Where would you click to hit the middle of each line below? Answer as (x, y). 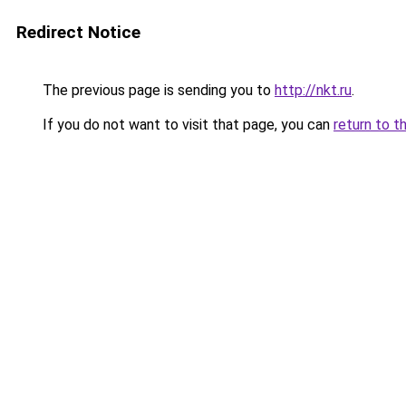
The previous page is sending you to (157, 90)
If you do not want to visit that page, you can (186, 125)
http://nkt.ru (313, 90)
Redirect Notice (78, 32)
